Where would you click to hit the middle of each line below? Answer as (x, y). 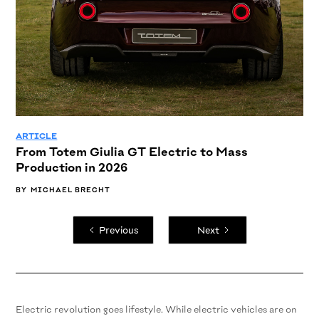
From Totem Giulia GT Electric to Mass (132, 152)
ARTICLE (37, 136)
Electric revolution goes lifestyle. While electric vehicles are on (157, 309)
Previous (119, 230)
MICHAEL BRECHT (71, 190)
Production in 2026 (72, 167)
